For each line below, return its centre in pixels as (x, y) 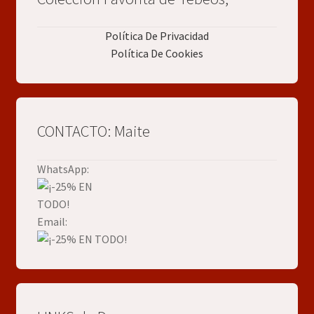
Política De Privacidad (157, 36)
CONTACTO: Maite (93, 131)
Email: (52, 221)
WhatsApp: (63, 169)
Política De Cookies (157, 54)
